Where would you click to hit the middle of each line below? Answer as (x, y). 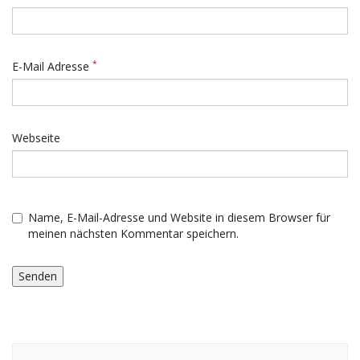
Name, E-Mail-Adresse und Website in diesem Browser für (179, 217)
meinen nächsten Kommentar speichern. (133, 233)
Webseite (36, 138)
